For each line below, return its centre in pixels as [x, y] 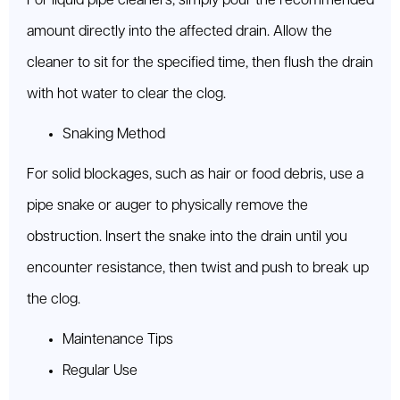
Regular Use [100, 371]
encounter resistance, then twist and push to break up [198, 269]
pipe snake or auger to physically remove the [167, 206]
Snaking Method [114, 135]
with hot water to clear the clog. [126, 95]
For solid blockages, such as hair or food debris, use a [195, 175]
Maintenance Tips [118, 340]
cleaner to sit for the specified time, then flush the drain [200, 63]
